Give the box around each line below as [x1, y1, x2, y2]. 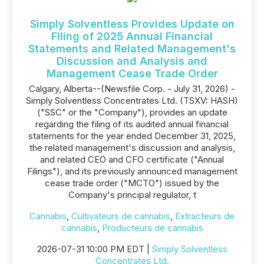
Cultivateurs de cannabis [71, 210, 170, 222]
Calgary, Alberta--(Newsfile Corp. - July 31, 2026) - [29, 83, 235, 94]
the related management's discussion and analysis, [29, 142, 235, 153]
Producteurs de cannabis [101, 222, 203, 233]
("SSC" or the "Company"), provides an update [37, 107, 227, 118]
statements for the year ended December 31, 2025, [28, 130, 236, 141]
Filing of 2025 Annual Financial [51, 30, 213, 42]
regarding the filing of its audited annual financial [35, 118, 229, 130]
